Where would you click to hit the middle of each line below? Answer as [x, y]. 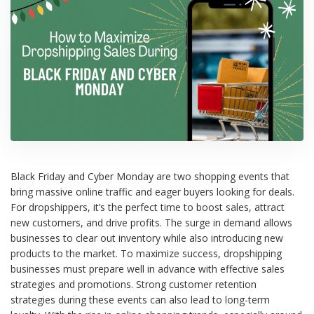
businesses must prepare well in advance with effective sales [148, 269]
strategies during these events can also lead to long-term [140, 300]
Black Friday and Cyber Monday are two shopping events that [150, 177]
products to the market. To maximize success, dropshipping [146, 254]
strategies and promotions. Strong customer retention [134, 285]
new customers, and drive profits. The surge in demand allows [151, 223]
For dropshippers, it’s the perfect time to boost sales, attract [148, 207]
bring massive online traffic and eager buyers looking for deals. [152, 192]
